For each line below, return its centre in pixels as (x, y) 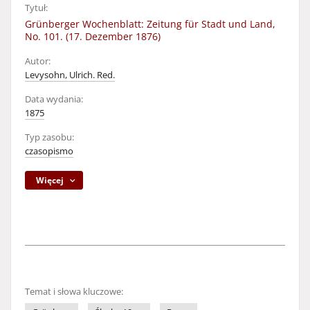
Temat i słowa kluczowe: (74, 292)
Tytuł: (36, 8)
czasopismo (49, 151)
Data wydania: (54, 99)
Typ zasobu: (49, 137)
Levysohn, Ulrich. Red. (70, 75)
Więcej (50, 180)
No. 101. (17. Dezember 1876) (93, 36)
